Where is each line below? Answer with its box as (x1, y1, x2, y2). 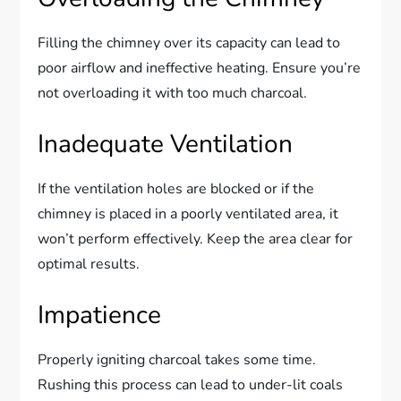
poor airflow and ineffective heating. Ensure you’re (38, 58, 362, 79)
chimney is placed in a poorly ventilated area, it (38, 204, 339, 225)
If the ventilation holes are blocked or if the (38, 179, 315, 200)
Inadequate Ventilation (38, 127, 294, 162)
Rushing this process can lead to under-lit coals (38, 375, 344, 396)
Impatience (38, 298, 162, 333)
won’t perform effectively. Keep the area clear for (38, 229, 354, 250)
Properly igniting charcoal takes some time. (38, 350, 317, 371)
